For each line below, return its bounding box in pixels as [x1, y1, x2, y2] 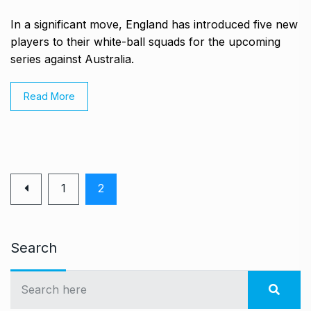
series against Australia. [10, 51, 134, 66]
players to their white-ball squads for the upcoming [10, 34, 280, 49]
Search [10, 239, 57, 256]
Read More [24, 90, 75, 102]
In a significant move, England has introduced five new [10, 17, 298, 31]
